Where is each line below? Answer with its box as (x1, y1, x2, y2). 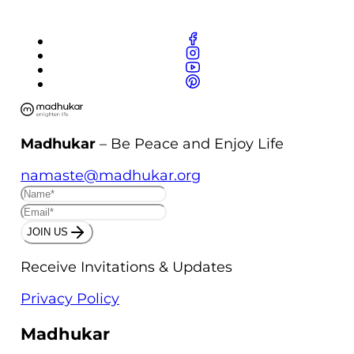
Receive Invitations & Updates (21, 258, 232, 276)
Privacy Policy (21, 289, 119, 307)
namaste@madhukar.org (21, 166, 201, 184)
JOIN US (27, 226, 68, 239)
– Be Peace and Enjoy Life (96, 134, 284, 153)
